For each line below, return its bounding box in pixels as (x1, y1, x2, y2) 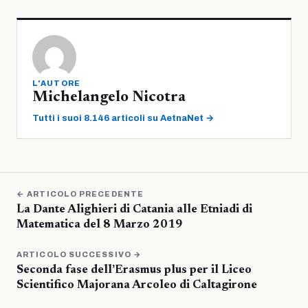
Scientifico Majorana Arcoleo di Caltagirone (16, 279, 257, 291)
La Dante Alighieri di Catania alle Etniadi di (16, 203, 252, 216)
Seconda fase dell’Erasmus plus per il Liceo (16, 264, 252, 276)
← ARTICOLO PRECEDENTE (16, 189, 144, 198)
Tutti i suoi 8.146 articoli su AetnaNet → (32, 113, 214, 123)
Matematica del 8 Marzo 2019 (16, 219, 183, 231)
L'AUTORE (32, 78, 81, 87)
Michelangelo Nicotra (32, 89, 186, 105)
